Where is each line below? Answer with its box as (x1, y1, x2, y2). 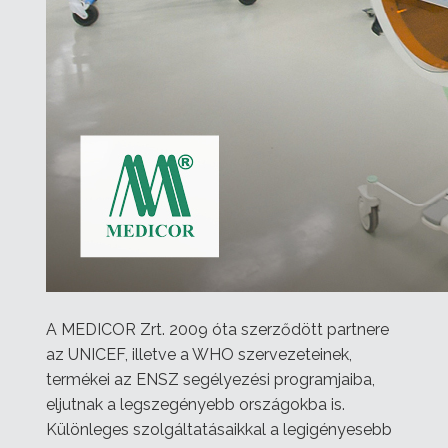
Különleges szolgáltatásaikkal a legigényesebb (46, 419, 392, 439)
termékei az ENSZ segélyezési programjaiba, (46, 369, 375, 389)
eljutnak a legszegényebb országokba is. (46, 394, 345, 414)
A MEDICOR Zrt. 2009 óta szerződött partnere (46, 319, 389, 339)
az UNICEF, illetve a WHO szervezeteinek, (46, 344, 352, 364)
